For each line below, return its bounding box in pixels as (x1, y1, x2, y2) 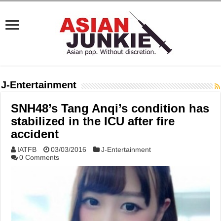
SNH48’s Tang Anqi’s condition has (11, 102, 210, 115)
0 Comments (19, 153, 60, 161)
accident (11, 127, 59, 141)
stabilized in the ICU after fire (11, 114, 175, 128)
